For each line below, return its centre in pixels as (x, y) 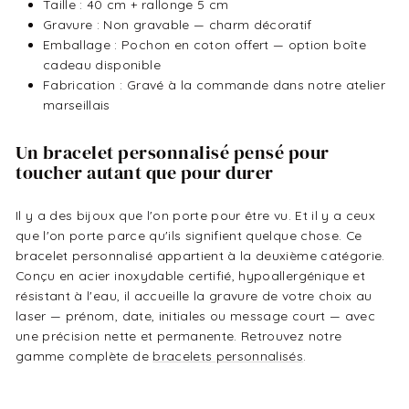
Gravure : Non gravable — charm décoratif (178, 24)
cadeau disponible (102, 64)
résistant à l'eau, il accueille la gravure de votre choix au (194, 295)
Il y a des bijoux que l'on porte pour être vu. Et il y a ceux (196, 215)
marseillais (77, 105)
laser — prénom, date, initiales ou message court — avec (195, 315)
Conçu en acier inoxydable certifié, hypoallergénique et (190, 275)
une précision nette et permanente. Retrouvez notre (179, 336)
